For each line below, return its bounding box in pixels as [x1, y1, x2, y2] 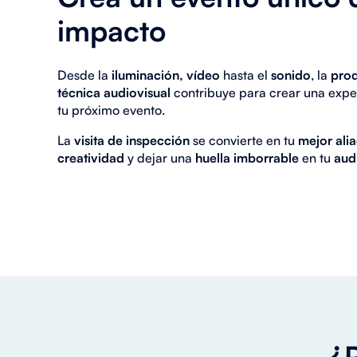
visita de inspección [74, 131, 190, 148]
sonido [271, 66, 311, 83]
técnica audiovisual [57, 84, 174, 100]
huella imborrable [195, 149, 302, 166]
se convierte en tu [190, 131, 295, 148]
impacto [57, 13, 166, 49]
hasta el [220, 66, 271, 83]
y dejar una [124, 149, 195, 166]
